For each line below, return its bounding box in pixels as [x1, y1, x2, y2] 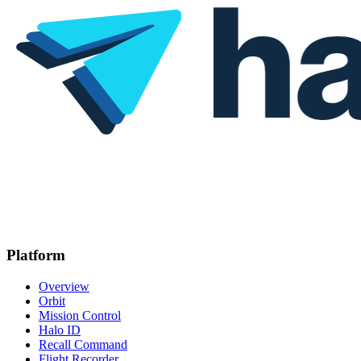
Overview [39, 280, 89, 294]
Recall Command [39, 338, 127, 352]
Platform [6, 247, 65, 264]
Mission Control [39, 309, 121, 323]
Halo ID [39, 323, 81, 338]
